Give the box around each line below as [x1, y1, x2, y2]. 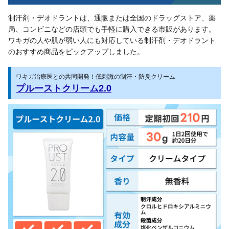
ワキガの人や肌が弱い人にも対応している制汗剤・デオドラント [8, 34, 216, 45]
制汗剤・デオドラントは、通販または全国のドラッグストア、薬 [8, 12, 216, 22]
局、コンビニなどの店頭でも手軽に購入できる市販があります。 [8, 23, 216, 34]
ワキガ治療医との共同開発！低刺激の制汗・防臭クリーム [16, 71, 175, 80]
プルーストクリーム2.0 [16, 81, 111, 95]
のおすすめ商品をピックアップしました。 [8, 45, 144, 56]
